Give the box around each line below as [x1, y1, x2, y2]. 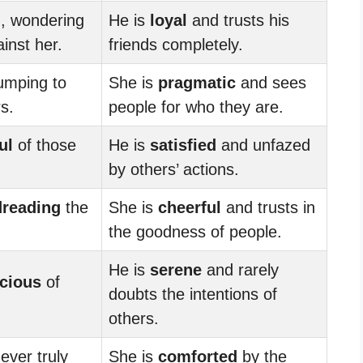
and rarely [202, 260, 279, 279]
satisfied [150, 135, 216, 154]
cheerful [158, 198, 221, 216]
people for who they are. [109, 97, 284, 116]
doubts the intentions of [109, 284, 277, 303]
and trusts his [187, 11, 289, 29]
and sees [236, 73, 306, 92]
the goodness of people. [109, 222, 282, 241]
